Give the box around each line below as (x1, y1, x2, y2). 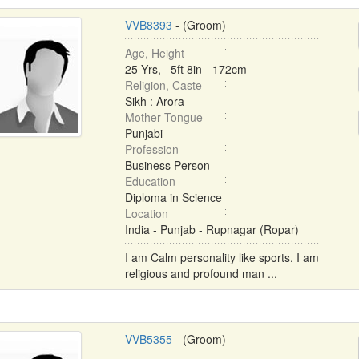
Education (124, 173, 175, 189)
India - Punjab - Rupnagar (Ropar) (124, 221, 299, 237)
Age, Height (124, 45, 184, 61)
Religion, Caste (124, 77, 202, 93)
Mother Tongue (124, 109, 203, 125)
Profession (124, 141, 179, 157)
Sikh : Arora (124, 93, 184, 109)
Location (124, 205, 168, 221)
